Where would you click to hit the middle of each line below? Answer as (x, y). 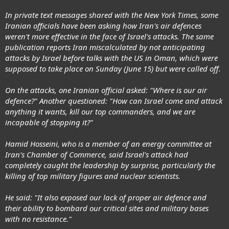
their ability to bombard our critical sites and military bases (107, 208)
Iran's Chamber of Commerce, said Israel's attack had (97, 154)
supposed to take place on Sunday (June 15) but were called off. (113, 68)
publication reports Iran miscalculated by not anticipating (105, 47)
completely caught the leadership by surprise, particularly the (110, 165)
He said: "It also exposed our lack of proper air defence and (106, 197)
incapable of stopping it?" (49, 122)
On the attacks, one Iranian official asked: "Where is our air (106, 90)
